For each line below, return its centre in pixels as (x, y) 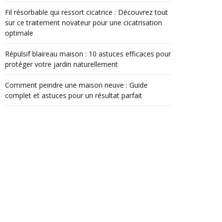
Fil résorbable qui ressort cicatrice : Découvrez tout (86, 12)
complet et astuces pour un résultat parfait (74, 96)
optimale (19, 33)
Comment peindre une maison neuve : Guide (76, 85)
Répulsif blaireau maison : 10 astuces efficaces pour (88, 54)
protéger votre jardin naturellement (61, 64)
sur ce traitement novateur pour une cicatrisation (83, 23)
